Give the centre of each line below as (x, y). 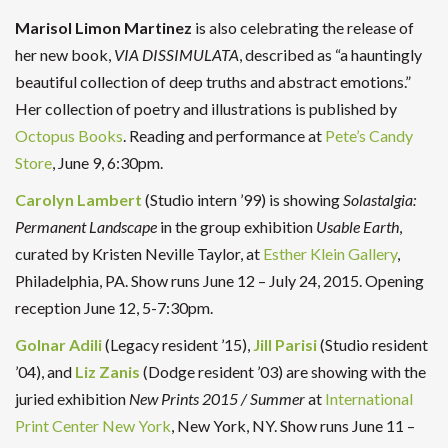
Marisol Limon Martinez (103, 27)
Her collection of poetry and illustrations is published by (206, 108)
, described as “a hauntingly (330, 54)
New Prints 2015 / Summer (217, 398)
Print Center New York (93, 425)
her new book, (64, 54)
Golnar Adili (58, 344)
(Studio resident (372, 344)
